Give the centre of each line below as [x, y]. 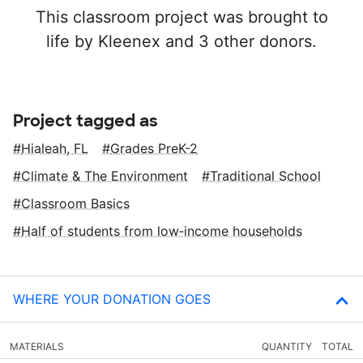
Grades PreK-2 [154, 149]
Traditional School [265, 176]
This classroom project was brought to [181, 17]
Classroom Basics [75, 204]
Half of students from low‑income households [162, 231]
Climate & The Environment [105, 176]
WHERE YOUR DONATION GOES [112, 299]
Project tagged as [85, 121]
